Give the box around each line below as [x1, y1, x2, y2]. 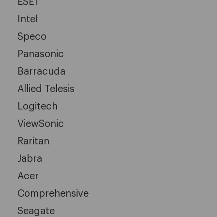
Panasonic [17, 49, 64, 59]
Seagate [17, 206, 55, 216]
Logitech [17, 101, 58, 111]
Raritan [17, 136, 49, 146]
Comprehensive [17, 188, 89, 199]
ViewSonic [17, 119, 64, 129]
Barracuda [17, 66, 65, 77]
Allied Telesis [17, 84, 75, 94]
